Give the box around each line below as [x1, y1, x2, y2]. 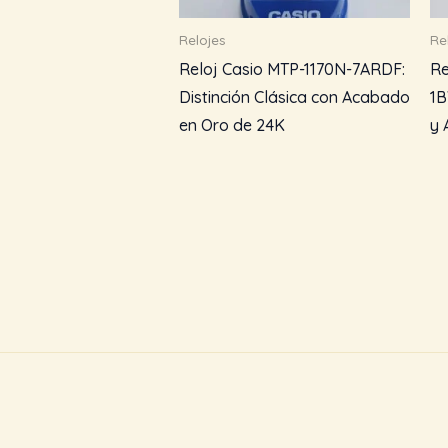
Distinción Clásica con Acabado [178, 86, 410, 107]
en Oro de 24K [178, 114, 285, 135]
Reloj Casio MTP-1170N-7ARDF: [178, 58, 405, 79]
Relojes [178, 31, 226, 49]
